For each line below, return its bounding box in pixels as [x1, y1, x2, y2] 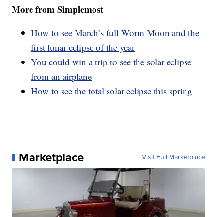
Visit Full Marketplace [141, 152, 205, 162]
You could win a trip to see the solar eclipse [31, 55, 192, 68]
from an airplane [31, 70, 92, 82]
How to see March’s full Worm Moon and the [31, 26, 200, 39]
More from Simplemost [12, 2, 104, 15]
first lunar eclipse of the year [31, 41, 135, 53]
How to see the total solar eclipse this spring [31, 84, 193, 97]
